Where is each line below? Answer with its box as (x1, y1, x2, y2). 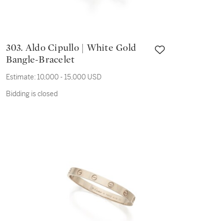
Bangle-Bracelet (5, 55, 75, 65)
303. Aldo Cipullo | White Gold (5, 43, 26, 53)
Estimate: (5, 73, 36, 81)
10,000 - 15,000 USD (37, 73, 102, 81)
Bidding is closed (5, 89, 58, 98)
